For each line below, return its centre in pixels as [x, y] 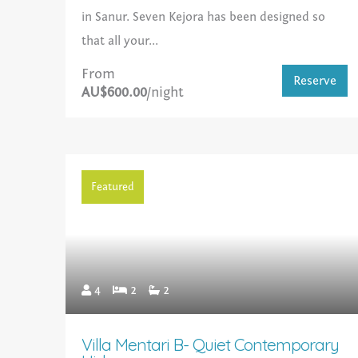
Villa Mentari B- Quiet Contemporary [211, 345]
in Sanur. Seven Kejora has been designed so [204, 17]
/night [166, 93]
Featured [113, 187]
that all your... [120, 41]
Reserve [315, 81]
